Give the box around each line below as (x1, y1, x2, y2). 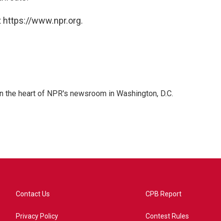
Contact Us (16, 189, 50, 198)
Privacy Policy (16, 212, 58, 220)
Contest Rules (146, 212, 189, 220)
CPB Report (146, 189, 182, 198)
